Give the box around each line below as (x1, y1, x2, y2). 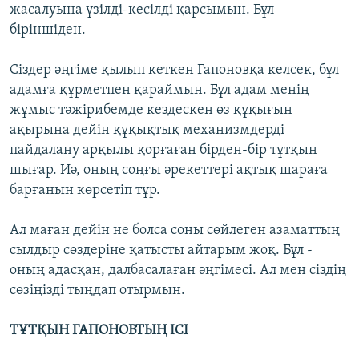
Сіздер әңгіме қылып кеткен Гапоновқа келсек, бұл (10, 63, 339, 78)
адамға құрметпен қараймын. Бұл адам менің (10, 83, 309, 98)
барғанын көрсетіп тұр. (10, 183, 160, 198)
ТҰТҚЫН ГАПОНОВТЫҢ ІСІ (10, 323, 188, 338)
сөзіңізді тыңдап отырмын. (10, 283, 185, 298)
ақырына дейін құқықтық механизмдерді (10, 123, 284, 138)
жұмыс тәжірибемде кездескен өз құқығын (10, 103, 292, 118)
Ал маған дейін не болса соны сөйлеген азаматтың (10, 223, 340, 238)
